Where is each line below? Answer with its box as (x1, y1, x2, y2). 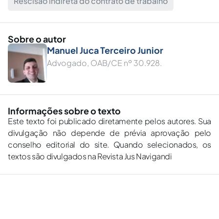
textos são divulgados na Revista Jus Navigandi (8, 151, 172, 162)
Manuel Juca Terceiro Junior (47, 44, 163, 56)
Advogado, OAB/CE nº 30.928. (47, 58, 162, 68)
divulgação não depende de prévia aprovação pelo (8, 128, 211, 138)
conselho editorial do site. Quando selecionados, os (8, 139, 211, 150)
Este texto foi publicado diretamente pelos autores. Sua (8, 116, 211, 127)
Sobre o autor (8, 33, 66, 45)
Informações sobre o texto (8, 105, 121, 117)
